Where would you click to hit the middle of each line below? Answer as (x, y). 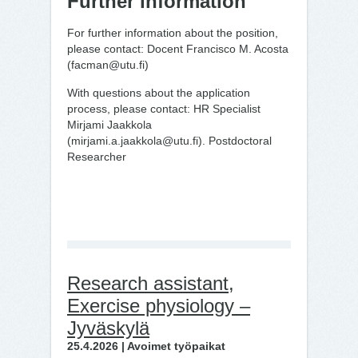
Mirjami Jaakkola (109, 125)
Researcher (97, 157)
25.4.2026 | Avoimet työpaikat (146, 346)
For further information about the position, (173, 33)
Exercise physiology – (159, 306)
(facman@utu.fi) (108, 65)
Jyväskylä (108, 328)
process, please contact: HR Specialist (164, 109)
